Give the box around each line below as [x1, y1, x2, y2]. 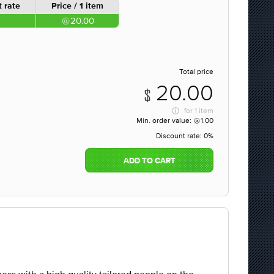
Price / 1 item [51, 2, 103, 10]
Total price [179, 67, 213, 76]
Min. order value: [136, 116, 193, 125]
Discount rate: [156, 131, 204, 140]
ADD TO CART [123, 157, 176, 165]
